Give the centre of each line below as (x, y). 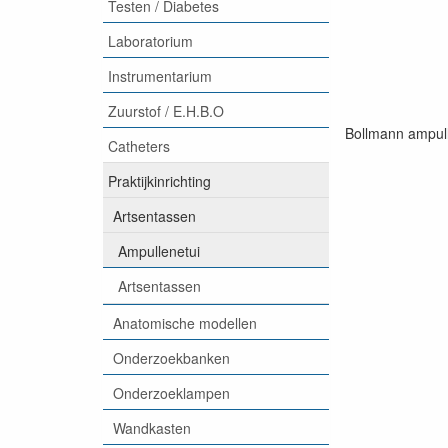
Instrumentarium (160, 75)
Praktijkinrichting (159, 180)
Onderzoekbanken (171, 357)
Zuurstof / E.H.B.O (166, 110)
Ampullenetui (159, 250)
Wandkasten (152, 427)
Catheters (139, 145)
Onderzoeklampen (171, 392)
